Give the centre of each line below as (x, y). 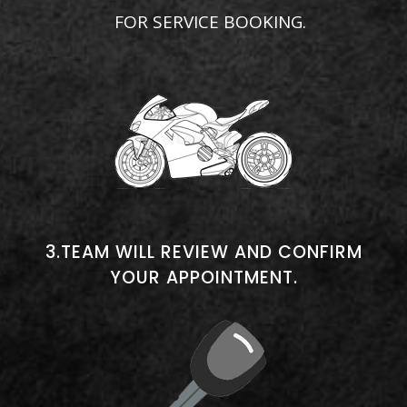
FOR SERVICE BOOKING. (210, 21)
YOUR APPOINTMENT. (203, 277)
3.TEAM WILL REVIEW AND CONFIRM (203, 252)
